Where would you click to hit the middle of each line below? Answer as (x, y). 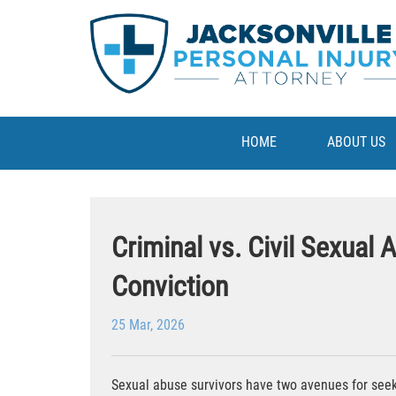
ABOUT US (357, 142)
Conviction (170, 286)
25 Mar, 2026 (148, 324)
